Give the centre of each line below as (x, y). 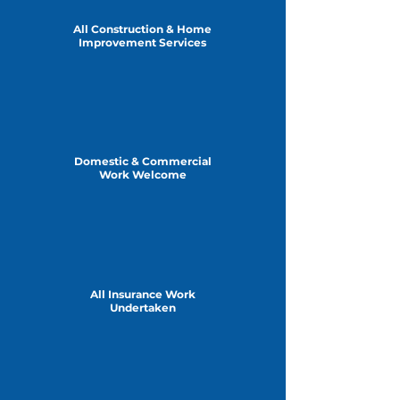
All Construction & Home (142, 29)
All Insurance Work (143, 295)
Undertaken (143, 308)
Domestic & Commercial (143, 162)
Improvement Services (142, 43)
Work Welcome (143, 175)
